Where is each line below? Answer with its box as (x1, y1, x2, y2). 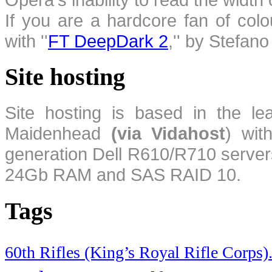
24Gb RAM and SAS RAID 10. (5, 164, 241, 185)
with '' (5, 30, 48, 51)
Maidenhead (5, 123, 111, 143)
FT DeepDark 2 (48, 30, 168, 51)
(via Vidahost (110, 123, 226, 143)
